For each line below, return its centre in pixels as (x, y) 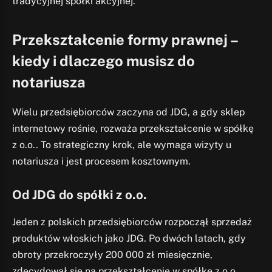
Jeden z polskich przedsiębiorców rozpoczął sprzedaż (132, 222)
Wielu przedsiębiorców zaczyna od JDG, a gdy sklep (128, 112)
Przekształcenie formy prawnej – (125, 39)
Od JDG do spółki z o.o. (80, 195)
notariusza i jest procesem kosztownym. (101, 161)
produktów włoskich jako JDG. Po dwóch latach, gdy (129, 238)
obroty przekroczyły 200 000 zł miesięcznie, (112, 254)
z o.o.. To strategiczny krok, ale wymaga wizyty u (122, 144)
